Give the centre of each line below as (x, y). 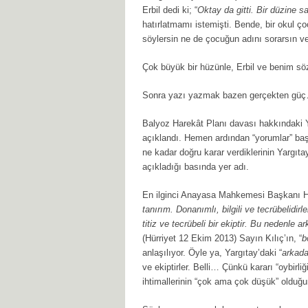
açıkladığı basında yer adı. (196, 167)
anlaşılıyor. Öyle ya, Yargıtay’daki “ (212, 253)
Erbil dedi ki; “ (170, 10)
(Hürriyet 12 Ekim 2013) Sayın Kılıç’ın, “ (222, 238)
